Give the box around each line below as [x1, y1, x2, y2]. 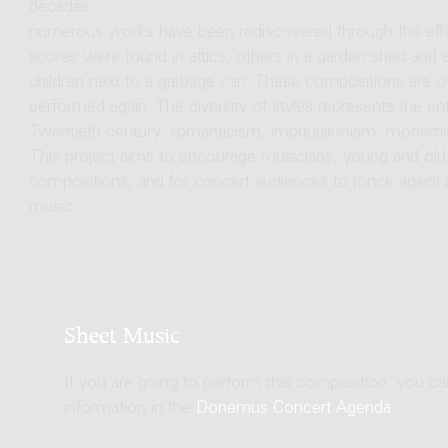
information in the [63, 400, 196, 418]
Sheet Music [63, 325, 179, 338]
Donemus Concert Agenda [195, 400, 391, 418]
